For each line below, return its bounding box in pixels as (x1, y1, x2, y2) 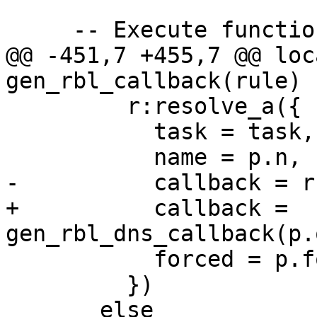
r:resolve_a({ (6, 93, 127, 120)
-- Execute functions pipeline (6, 17, 73, 43)
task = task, (6, 119, 154, 145)
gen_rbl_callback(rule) (6, 68, 301, 94)
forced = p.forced (6, 246, 154, 272)
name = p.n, (6, 144, 154, 171)
